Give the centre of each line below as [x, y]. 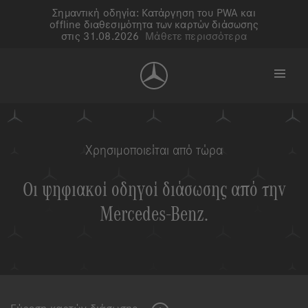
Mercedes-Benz [152, 214]
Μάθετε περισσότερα [196, 36]
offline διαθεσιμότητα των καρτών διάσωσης [154, 24]
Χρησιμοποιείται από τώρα [154, 151]
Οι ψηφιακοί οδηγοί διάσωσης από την [154, 190]
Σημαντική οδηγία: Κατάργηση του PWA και [154, 12]
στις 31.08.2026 [102, 36]
